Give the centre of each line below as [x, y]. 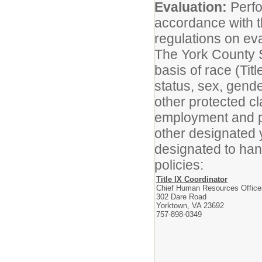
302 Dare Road [181, 197]
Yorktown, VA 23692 [190, 206]
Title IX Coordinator [192, 179]
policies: [179, 165]
